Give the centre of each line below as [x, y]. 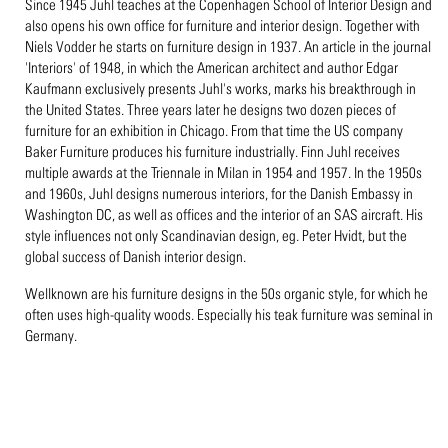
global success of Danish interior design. [137, 256]
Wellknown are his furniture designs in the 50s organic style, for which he [226, 293]
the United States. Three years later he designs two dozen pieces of [210, 109]
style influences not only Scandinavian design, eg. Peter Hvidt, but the [216, 235]
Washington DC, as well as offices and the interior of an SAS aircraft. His [224, 214]
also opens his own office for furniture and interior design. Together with [222, 25]
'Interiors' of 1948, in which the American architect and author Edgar [211, 67]
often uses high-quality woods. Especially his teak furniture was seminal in [229, 314]
